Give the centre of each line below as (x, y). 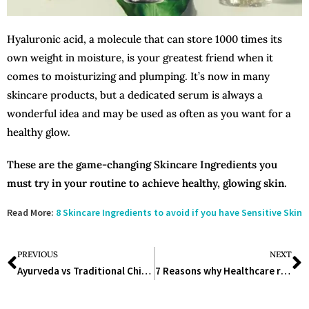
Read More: (31, 212)
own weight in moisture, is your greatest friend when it (140, 57)
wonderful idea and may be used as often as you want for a (149, 113)
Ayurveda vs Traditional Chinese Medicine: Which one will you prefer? (146, 270)
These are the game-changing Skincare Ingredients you (142, 164)
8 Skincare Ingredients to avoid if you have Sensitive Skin (179, 212)
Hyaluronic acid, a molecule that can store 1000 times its (144, 39)
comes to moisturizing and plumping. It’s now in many (138, 76)
